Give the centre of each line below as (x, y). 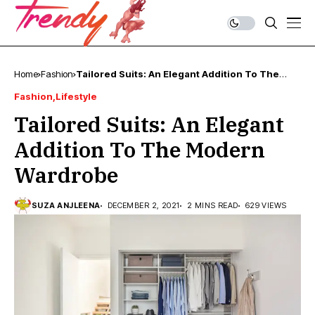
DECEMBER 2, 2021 (143, 205)
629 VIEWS (266, 205)
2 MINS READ (212, 205)
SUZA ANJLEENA (66, 205)
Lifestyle (76, 96)
